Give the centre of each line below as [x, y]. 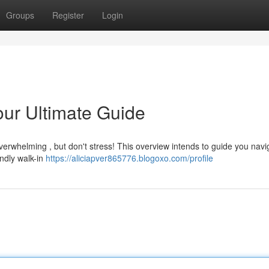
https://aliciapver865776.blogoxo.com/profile [129, 158]
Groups [20, 15]
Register [68, 15]
